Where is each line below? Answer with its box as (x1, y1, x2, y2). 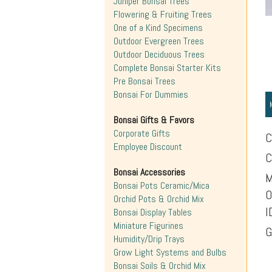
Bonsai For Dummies (114, 88, 188, 101)
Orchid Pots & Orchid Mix (114, 192, 204, 205)
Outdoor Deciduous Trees (114, 48, 205, 61)
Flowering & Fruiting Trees (114, 8, 212, 21)
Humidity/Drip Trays (114, 233, 185, 245)
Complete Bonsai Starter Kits (114, 61, 221, 74)
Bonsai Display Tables (114, 206, 192, 219)
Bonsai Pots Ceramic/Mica (114, 179, 209, 192)
